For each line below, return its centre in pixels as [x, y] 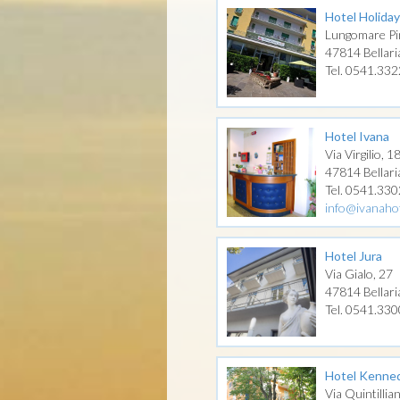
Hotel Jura [354, 256]
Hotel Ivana [357, 136]
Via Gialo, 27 [359, 274]
